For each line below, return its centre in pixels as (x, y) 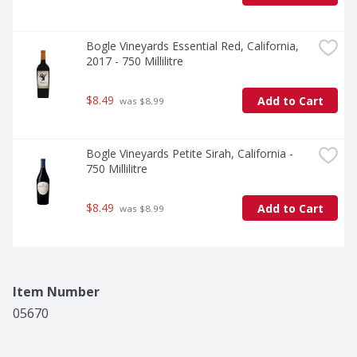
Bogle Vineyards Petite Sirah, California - (190, 154)
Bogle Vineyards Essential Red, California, (192, 46)
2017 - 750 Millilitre (135, 61)
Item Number (56, 292)
